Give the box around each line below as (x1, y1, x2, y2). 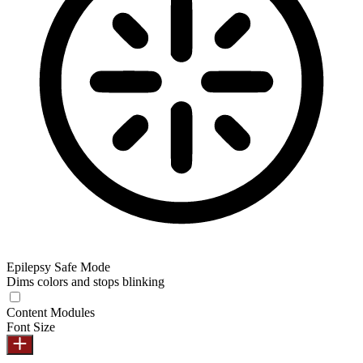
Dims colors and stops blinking (6, 275, 164, 289)
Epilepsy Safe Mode (6, 260, 110, 275)
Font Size (6, 320, 55, 335)
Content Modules (6, 305, 95, 320)
